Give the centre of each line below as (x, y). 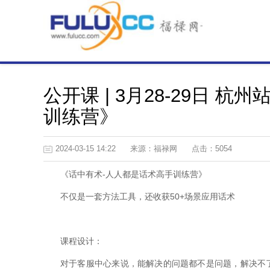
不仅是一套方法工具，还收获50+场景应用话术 (148, 196)
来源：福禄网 (154, 149)
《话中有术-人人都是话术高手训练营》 (133, 174)
